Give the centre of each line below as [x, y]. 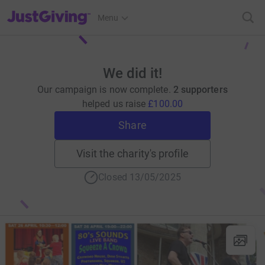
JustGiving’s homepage [49, 10]
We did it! [132, 73]
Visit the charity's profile [132, 153]
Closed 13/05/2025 [140, 177]
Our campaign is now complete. [105, 90]
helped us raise [115, 104]
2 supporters [200, 90]
